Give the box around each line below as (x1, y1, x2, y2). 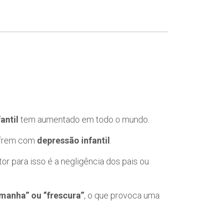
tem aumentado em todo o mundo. (18, 114, 149, 125)
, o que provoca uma (84, 190, 160, 200)
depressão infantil (37, 135, 110, 145)
